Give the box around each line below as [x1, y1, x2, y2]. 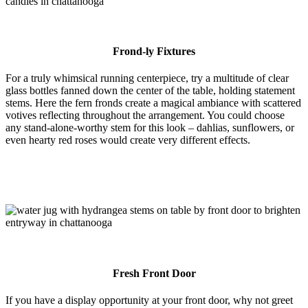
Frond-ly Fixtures [113, 45, 195, 58]
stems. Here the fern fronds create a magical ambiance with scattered [5, 97, 301, 109]
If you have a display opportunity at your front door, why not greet [5, 294, 293, 306]
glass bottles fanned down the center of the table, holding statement [5, 85, 295, 97]
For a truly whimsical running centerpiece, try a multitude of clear [5, 72, 289, 85]
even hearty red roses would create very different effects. [5, 134, 250, 146]
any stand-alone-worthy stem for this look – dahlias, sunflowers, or [5, 122, 294, 134]
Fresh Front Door [112, 267, 196, 279]
